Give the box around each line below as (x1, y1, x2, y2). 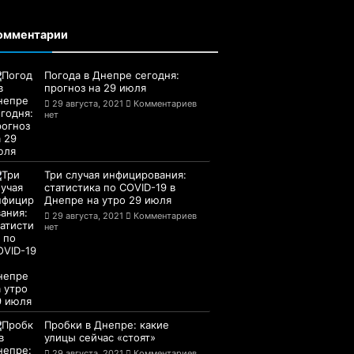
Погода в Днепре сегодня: (44, 69, 179, 82)
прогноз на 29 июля (44, 81, 146, 95)
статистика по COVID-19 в (44, 181, 175, 194)
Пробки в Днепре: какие (44, 318, 169, 332)
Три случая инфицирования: (44, 168, 186, 182)
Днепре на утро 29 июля (44, 194, 171, 207)
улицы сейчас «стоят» (44, 331, 156, 345)
